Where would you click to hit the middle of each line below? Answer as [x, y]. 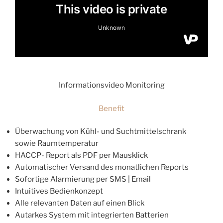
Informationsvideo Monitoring [111, 85]
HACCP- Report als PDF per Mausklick [81, 156]
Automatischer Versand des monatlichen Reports [102, 167]
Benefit [111, 108]
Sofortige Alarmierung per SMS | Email [83, 179]
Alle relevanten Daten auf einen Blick [80, 203]
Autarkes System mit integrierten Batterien [92, 215]
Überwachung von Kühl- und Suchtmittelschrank [101, 132]
